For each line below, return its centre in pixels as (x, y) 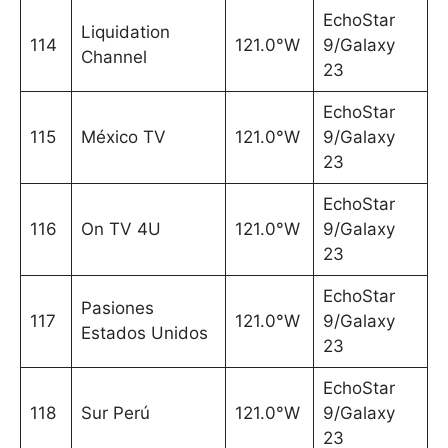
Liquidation (125, 32)
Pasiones (117, 308)
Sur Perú (115, 413)
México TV (123, 137)
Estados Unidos (144, 333)
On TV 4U (120, 229)
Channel (113, 57)
